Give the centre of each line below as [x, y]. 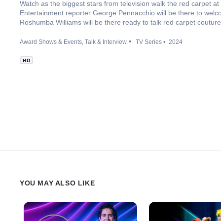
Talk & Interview [106, 42]
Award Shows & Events [51, 42]
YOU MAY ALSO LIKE [57, 183]
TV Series [149, 42]
